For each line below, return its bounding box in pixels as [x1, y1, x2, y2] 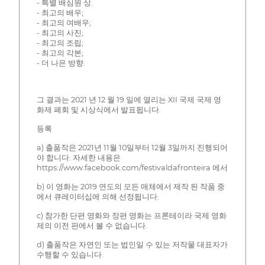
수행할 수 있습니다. [36, 250, 104, 259]
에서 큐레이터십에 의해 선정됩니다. [36, 192, 159, 201]
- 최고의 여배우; [36, 18, 91, 27]
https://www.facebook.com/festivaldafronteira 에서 [36, 163, 228, 172]
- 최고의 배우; [36, 8, 83, 17]
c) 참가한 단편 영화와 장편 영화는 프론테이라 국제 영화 [36, 211, 227, 220]
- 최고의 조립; [36, 38, 83, 47]
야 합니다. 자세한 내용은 [36, 153, 121, 162]
